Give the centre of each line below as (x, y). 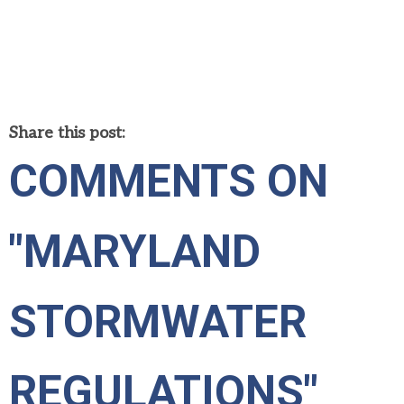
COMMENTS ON (169, 181)
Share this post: (67, 133)
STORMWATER (158, 322)
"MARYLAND (135, 252)
